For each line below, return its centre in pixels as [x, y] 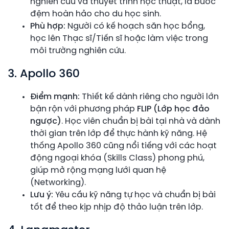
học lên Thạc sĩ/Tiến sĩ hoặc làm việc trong [119, 38]
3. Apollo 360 [44, 74]
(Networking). [58, 182]
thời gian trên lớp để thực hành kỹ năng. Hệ [119, 133]
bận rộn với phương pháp [84, 109]
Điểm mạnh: [55, 97]
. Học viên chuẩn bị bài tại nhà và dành [141, 121]
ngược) [46, 121]
